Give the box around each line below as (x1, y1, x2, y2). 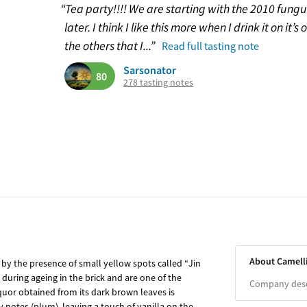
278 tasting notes (123, 76, 193, 88)
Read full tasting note (162, 39, 259, 53)
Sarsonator (123, 63, 176, 77)
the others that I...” (64, 38, 157, 53)
